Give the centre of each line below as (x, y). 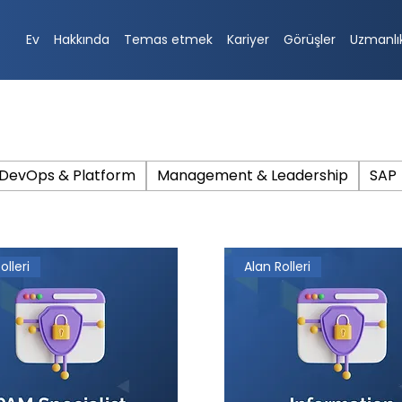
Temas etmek (168, 40)
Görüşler (309, 40)
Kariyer (248, 40)
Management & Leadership (252, 176)
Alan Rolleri (278, 267)
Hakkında (81, 40)
